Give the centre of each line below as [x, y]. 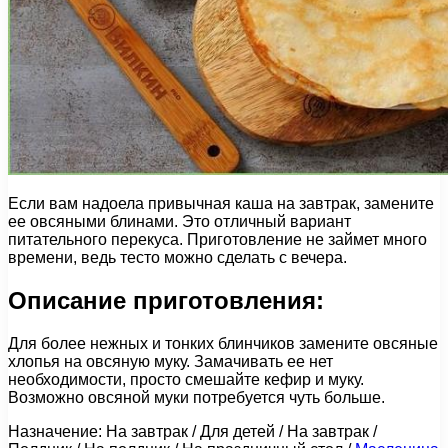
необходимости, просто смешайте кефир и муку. [186, 379]
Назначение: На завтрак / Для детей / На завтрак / [192, 431]
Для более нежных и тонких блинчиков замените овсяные [223, 343]
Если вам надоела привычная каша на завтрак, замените [221, 203]
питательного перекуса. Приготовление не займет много [217, 239]
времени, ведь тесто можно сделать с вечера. [177, 257]
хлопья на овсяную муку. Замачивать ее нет [170, 361]
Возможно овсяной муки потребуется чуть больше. [196, 397]
